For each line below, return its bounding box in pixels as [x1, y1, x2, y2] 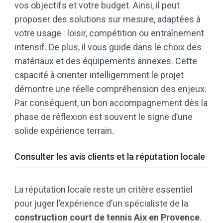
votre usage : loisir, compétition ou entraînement [14, 28, 204, 39]
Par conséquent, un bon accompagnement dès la [14, 98, 208, 109]
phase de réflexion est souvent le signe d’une [14, 111, 193, 122]
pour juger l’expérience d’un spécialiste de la [14, 198, 188, 209]
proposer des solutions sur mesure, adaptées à [14, 14, 201, 25]
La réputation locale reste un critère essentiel [14, 184, 193, 195]
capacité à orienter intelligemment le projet [14, 70, 184, 81]
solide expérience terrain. [14, 125, 114, 136]
